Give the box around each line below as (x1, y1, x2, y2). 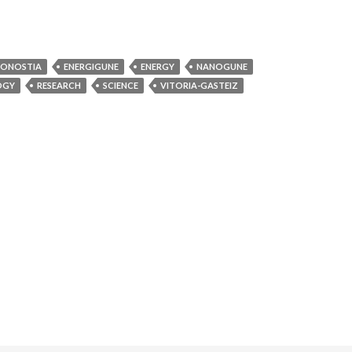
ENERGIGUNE (64, 61, 119, 72)
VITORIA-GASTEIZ (160, 80, 238, 91)
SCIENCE (103, 80, 138, 91)
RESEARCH (37, 80, 81, 91)
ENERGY (141, 61, 174, 72)
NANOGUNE (196, 61, 247, 72)
